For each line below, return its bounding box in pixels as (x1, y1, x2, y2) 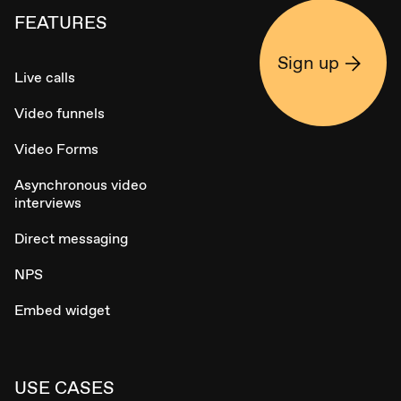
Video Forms (14, 139, 98, 158)
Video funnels (14, 103, 105, 123)
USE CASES (14, 375, 115, 399)
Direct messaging (14, 228, 128, 248)
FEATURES (14, 10, 107, 34)
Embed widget (14, 300, 110, 320)
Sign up (277, 50, 339, 74)
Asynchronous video (14, 175, 147, 194)
